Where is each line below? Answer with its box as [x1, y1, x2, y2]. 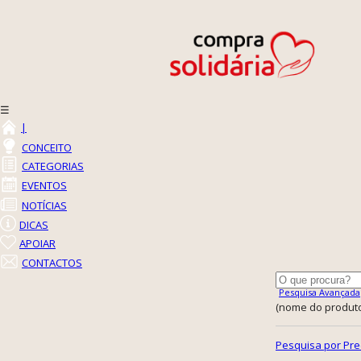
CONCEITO [22, 140, 72, 155]
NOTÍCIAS [22, 198, 67, 213]
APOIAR [19, 236, 56, 251]
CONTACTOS [22, 255, 82, 270]
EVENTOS [22, 178, 67, 193]
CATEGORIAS [22, 159, 84, 173]
